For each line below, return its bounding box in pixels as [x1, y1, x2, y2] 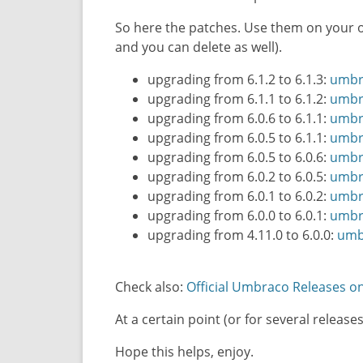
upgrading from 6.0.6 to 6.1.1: [147, 109, 330, 127]
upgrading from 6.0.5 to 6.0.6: [147, 148, 330, 166]
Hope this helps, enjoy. [115, 343, 254, 361]
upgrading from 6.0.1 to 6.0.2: [147, 187, 330, 205]
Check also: [115, 278, 186, 296]
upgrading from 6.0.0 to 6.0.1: [147, 207, 330, 224]
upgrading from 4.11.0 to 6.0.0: [147, 226, 337, 244]
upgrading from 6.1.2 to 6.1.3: [147, 70, 330, 88]
